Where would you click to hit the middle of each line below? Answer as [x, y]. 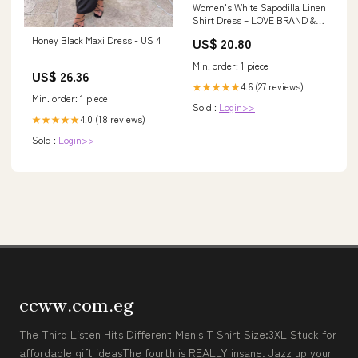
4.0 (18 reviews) [113, 118]
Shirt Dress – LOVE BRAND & [254, 19]
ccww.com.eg [77, 303]
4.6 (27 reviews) [272, 86]
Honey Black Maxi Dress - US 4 [96, 39]
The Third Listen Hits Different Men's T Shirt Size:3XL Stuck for [178, 334]
